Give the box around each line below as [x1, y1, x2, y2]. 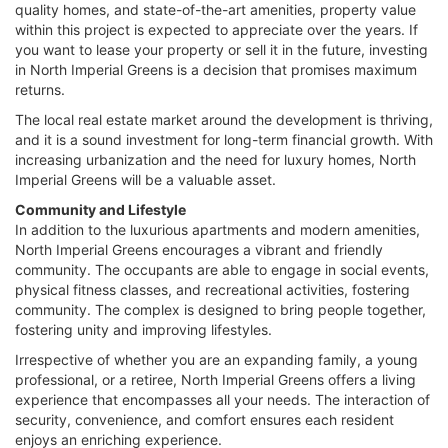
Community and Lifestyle [15, 200, 186, 218]
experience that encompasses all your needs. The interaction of [15, 390, 430, 408]
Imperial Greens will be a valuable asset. [15, 170, 276, 188]
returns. [15, 80, 65, 98]
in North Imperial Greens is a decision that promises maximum [15, 60, 417, 78]
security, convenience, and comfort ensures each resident [15, 410, 394, 428]
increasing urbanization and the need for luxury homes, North [15, 150, 416, 168]
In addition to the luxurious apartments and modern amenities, [15, 220, 420, 238]
